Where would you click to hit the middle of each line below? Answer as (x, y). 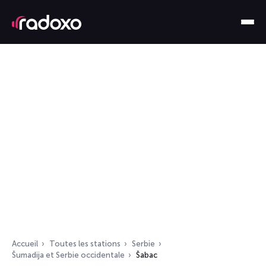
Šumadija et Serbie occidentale (68, 255)
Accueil (25, 244)
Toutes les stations (85, 244)
